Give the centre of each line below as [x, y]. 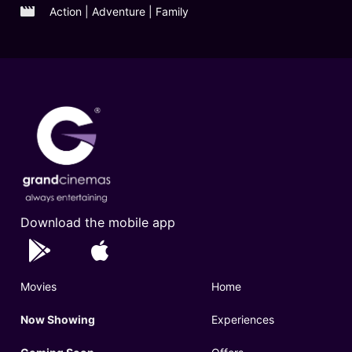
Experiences [243, 319]
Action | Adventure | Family [117, 11]
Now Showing [57, 319]
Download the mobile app [97, 223]
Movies [38, 286]
